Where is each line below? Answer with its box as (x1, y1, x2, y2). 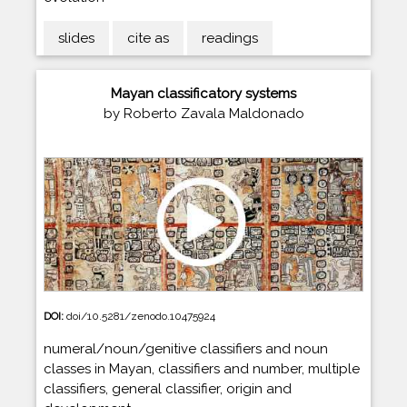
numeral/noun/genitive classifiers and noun (44, 341, 328, 357)
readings (202, 29, 258, 46)
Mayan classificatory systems (111, 84, 296, 102)
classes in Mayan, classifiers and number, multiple (44, 361, 360, 377)
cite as (127, 29, 169, 46)
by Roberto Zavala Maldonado (103, 104, 304, 122)
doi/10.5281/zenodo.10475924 (66, 310, 215, 323)
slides (58, 29, 94, 46)
